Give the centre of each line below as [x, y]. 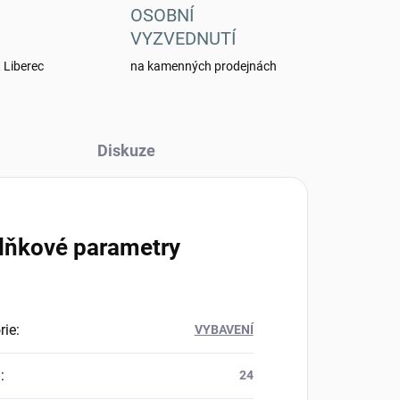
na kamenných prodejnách [203, 67]
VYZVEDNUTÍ [183, 39]
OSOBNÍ [162, 16]
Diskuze [126, 151]
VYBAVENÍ [224, 330]
